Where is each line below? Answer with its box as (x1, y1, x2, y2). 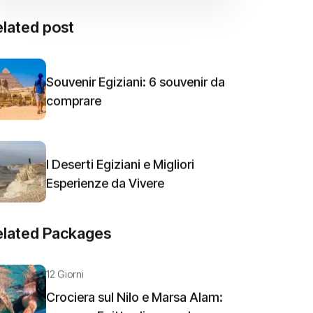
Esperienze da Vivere (46, 177, 164, 193)
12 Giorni (46, 270, 84, 282)
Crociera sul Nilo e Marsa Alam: (46, 292, 223, 307)
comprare (46, 95, 101, 110)
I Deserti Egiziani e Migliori (46, 159, 194, 174)
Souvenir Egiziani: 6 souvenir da (46, 76, 225, 92)
